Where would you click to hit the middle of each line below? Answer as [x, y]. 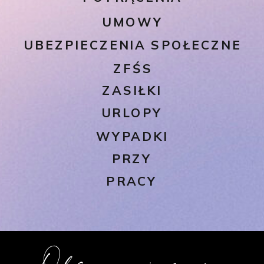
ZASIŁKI [132, 90]
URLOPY [132, 113]
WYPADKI [132, 136]
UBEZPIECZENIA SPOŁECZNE [133, 45]
